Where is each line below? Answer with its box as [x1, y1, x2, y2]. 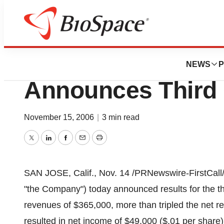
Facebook [64, 139, 104, 150]
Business [54, 32, 83, 39]
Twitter [30, 139, 57, 150]
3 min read [102, 113, 139, 121]
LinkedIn [47, 139, 82, 150]
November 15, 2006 [24, 113, 96, 121]
